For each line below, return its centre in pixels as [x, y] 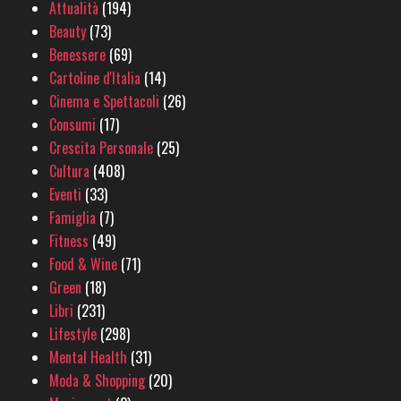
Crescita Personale [101, 148]
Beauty [68, 32]
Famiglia [73, 218]
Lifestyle [73, 334]
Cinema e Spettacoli [104, 102]
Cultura [69, 171]
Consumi [73, 125]
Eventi [65, 195]
